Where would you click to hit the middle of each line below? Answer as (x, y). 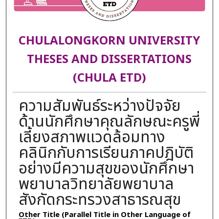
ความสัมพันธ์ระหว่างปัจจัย (99, 106)
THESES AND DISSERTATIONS (109, 60)
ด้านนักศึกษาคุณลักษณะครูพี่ (109, 121)
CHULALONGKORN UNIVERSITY (109, 41)
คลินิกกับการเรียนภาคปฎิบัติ (106, 153)
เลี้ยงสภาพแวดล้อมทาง (92, 137)
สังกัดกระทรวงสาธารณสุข (99, 200)
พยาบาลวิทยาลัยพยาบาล (96, 184)
